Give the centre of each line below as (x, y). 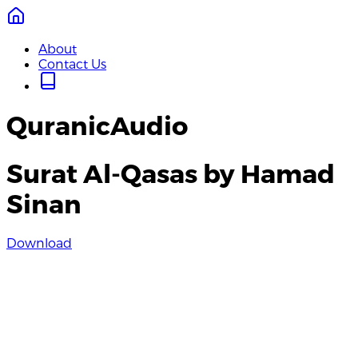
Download (39, 243)
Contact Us (72, 64)
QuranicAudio (97, 125)
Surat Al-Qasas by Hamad (171, 172)
